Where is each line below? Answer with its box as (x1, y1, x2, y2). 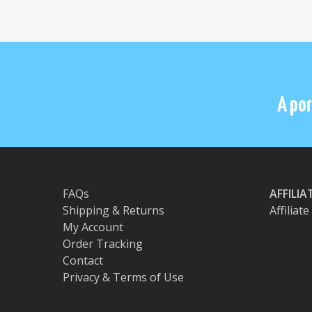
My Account (63, 219, 123, 235)
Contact (63, 253, 103, 268)
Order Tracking (63, 236, 143, 251)
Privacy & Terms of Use (63, 270, 184, 285)
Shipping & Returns (63, 203, 164, 218)
